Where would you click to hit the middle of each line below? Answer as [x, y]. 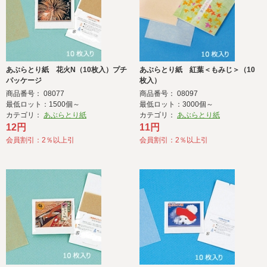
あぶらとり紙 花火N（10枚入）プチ [66, 70]
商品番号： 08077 [35, 94]
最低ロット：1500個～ [43, 105]
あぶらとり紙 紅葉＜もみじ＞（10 [197, 70]
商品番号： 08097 [169, 94]
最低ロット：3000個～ [176, 105]
